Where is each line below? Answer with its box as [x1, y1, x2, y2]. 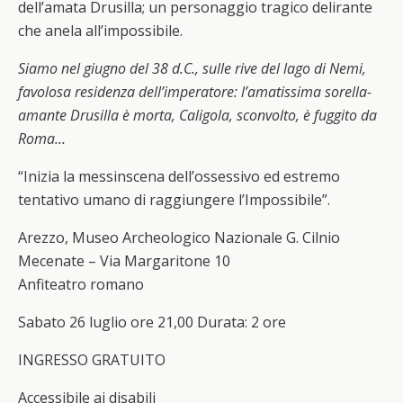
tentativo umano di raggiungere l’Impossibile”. [18, 190, 330, 210]
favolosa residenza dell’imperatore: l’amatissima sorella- [18, 82, 372, 102]
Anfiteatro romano [18, 274, 144, 294]
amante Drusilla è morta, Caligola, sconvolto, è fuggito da [18, 105, 377, 125]
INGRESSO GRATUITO [18, 350, 166, 370]
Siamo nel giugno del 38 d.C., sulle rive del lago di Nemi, [18, 58, 366, 78]
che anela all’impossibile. [18, 21, 183, 40]
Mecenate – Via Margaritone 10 [18, 251, 230, 271]
